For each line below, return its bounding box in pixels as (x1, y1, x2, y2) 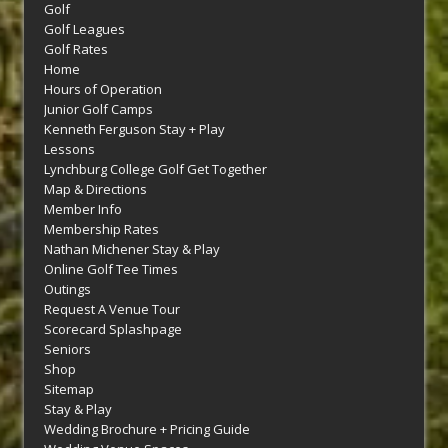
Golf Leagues (44, 20, 125, 39)
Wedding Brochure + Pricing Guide (44, 420, 250, 439)
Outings (44, 280, 91, 299)
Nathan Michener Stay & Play (44, 240, 220, 259)
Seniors (44, 340, 91, 359)
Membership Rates (44, 220, 159, 239)
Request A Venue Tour (44, 300, 180, 319)
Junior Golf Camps (44, 100, 153, 119)
